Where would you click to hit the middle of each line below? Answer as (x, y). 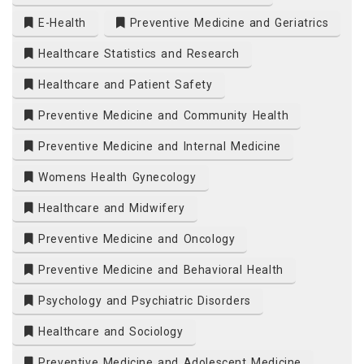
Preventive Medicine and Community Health (161, 116)
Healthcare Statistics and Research (136, 54)
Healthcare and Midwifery (109, 208)
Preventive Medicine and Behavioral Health (158, 270)
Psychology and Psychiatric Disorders (142, 301)
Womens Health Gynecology (115, 178)
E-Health (60, 23)
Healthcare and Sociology (108, 332)
